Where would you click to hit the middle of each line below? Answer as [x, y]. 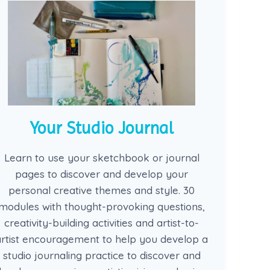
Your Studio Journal [102, 128]
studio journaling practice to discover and [102, 256]
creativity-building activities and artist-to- [102, 223]
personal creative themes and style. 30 [102, 190]
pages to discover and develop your [102, 174]
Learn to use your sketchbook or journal [102, 158]
